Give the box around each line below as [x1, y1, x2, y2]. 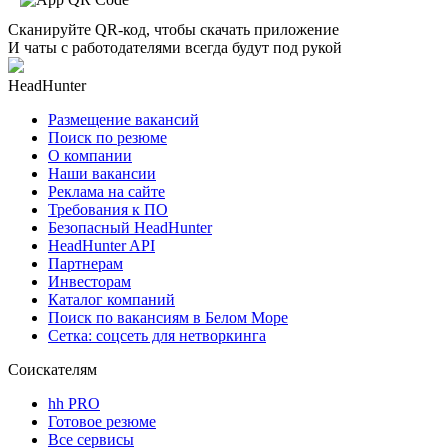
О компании [48, 146, 132, 164]
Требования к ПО [48, 200, 168, 218]
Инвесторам [48, 272, 131, 290]
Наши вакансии [48, 164, 156, 182]
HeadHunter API [48, 236, 155, 254]
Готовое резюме [48, 412, 156, 430]
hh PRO [48, 394, 100, 412]
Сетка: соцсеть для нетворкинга [48, 326, 266, 344]
